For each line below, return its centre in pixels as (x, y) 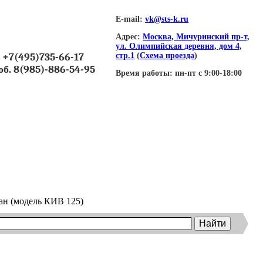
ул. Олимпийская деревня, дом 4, (179, 46)
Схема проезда (167, 55)
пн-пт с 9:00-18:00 (207, 73)
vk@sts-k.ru (167, 19)
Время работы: (144, 73)
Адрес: (128, 37)
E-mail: (129, 19)
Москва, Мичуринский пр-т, (196, 37)
